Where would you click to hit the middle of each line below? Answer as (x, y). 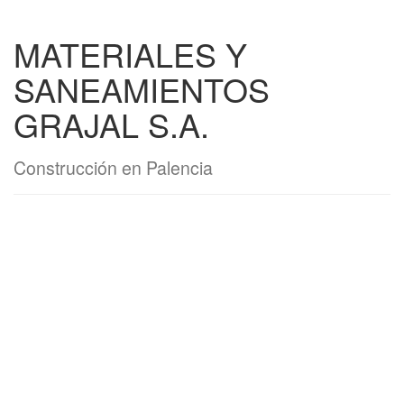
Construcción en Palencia (113, 168)
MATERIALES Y (130, 54)
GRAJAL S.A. (111, 124)
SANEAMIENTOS (142, 89)
